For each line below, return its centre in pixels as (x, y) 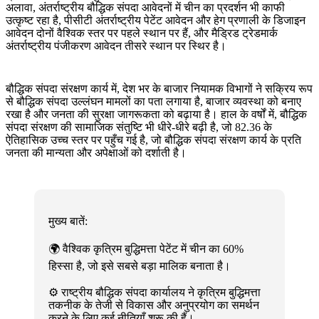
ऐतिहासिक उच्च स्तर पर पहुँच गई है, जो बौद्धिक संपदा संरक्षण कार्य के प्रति (153, 140)
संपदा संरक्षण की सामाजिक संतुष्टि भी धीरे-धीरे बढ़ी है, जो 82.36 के (139, 127)
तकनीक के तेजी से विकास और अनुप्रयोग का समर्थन (154, 305)
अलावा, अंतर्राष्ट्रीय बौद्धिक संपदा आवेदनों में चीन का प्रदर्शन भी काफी (145, 8)
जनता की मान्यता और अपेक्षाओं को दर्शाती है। (96, 153)
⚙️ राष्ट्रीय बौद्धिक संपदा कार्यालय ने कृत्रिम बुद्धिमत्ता (155, 293)
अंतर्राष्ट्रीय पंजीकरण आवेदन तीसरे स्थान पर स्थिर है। (116, 46)
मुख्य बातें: (68, 221)
